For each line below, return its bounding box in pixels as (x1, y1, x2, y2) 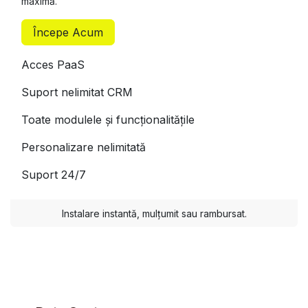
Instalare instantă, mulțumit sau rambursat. (61, 208, 247, 220)
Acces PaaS (21, 58, 85, 72)
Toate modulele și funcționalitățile (21, 113, 195, 127)
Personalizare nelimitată (21, 140, 146, 155)
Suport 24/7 (21, 168, 86, 182)
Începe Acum (33, 25, 103, 40)
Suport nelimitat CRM (21, 85, 133, 100)
